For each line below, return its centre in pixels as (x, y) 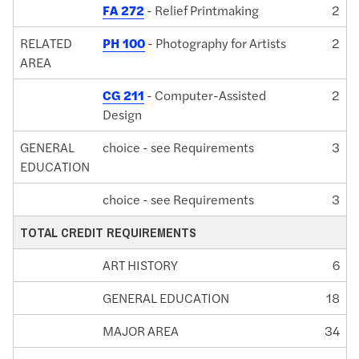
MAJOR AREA (141, 331)
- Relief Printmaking (202, 10)
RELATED (46, 43)
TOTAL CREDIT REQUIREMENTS (108, 232)
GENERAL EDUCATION (166, 298)
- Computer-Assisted (205, 95)
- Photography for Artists (216, 43)
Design (122, 115)
